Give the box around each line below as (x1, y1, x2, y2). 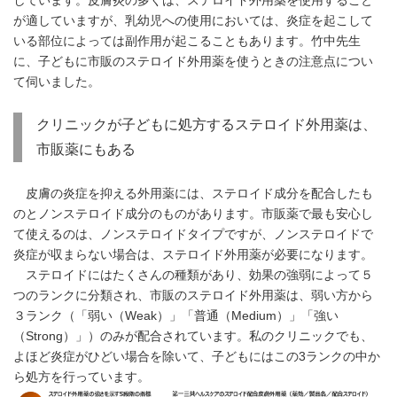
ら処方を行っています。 (13, 370, 150, 385)
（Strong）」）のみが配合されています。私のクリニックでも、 (13, 330, 373, 344)
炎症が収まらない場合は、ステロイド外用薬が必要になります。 (13, 248, 373, 262)
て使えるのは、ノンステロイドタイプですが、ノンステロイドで (13, 228, 373, 242)
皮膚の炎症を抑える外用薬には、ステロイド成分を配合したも (13, 187, 373, 201)
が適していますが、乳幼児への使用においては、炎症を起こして (13, 14, 373, 28)
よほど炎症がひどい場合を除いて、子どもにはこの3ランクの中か (13, 350, 380, 364)
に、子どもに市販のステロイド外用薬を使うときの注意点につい (13, 55, 373, 69)
